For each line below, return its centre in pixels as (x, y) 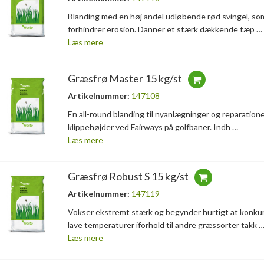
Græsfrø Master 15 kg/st (125, 79)
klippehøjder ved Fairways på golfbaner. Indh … (153, 127)
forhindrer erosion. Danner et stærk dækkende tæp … (165, 29)
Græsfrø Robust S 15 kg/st (128, 176)
